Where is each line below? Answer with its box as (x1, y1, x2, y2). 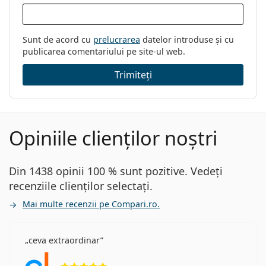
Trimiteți (114, 68, 152, 81)
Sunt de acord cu (23, 33, 93, 45)
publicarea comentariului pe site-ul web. (23, 45, 185, 57)
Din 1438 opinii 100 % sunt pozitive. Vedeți (9, 163, 223, 178)
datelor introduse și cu (140, 33, 234, 45)
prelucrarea (93, 33, 140, 45)
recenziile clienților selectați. (9, 178, 153, 193)
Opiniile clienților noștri (9, 124, 217, 151)
